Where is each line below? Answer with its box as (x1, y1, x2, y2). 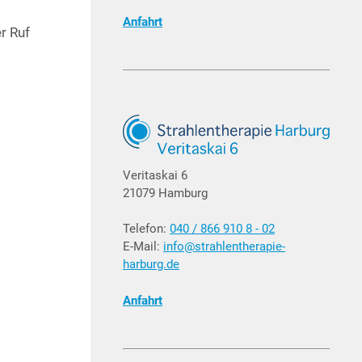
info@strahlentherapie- (163, 239, 285, 255)
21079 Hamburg (123, 185, 208, 200)
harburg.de (123, 257, 179, 272)
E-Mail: (123, 239, 163, 255)
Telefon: (123, 221, 170, 237)
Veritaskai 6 (123, 167, 187, 183)
